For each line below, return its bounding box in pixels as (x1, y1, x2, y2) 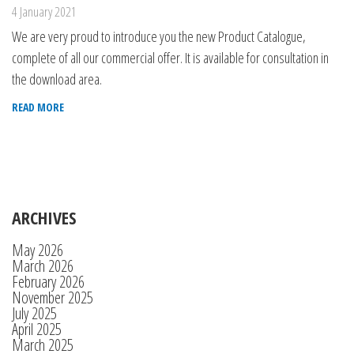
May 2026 (12, 239, 63, 261)
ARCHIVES (12, 205, 76, 229)
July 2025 (12, 303, 57, 324)
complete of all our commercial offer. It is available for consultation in (12, 48, 329, 67)
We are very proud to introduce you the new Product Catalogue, (12, 27, 306, 46)
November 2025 (12, 287, 93, 308)
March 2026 (12, 255, 73, 277)
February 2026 (12, 271, 85, 292)
